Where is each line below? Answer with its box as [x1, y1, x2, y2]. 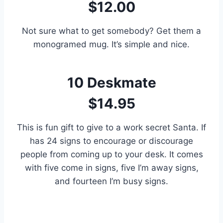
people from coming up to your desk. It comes [20, 149, 203, 159]
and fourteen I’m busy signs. [55, 176, 168, 186]
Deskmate [87, 74, 156, 91]
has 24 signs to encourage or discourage [30, 135, 193, 146]
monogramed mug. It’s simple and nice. [33, 39, 190, 49]
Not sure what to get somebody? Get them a [22, 25, 201, 36]
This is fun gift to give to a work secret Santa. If [17, 122, 206, 132]
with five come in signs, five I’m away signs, [24, 162, 199, 173]
